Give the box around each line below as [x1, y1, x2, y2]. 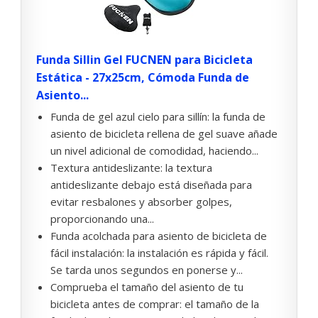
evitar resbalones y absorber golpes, [50, 194, 232, 209]
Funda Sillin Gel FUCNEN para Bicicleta [36, 52, 253, 68]
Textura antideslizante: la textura [50, 160, 212, 175]
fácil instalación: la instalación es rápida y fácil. [50, 246, 268, 261]
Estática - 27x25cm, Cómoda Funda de [36, 70, 249, 86]
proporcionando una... [50, 212, 154, 226]
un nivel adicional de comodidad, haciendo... [50, 143, 258, 158]
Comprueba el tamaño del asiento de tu [50, 280, 243, 295]
